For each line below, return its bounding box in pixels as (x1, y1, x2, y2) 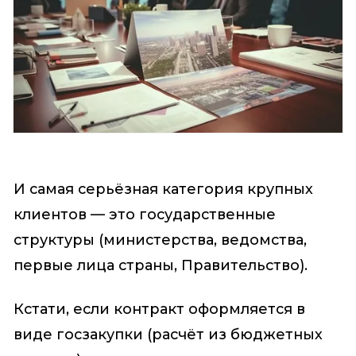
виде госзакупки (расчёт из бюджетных (13, 326, 323, 342)
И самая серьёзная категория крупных (13, 181, 313, 198)
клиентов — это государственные (13, 207, 276, 223)
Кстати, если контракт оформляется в (13, 300, 305, 317)
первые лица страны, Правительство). (13, 257, 308, 274)
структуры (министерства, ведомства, (13, 232, 307, 249)
